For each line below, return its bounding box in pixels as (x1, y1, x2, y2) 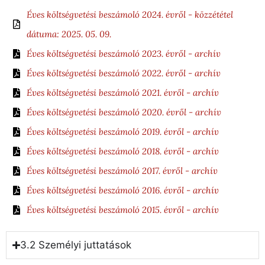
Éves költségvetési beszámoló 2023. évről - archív (27, 48, 221, 60)
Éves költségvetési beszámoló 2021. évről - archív (27, 87, 219, 99)
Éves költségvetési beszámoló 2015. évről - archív (27, 204, 219, 216)
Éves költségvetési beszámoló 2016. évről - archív (27, 185, 219, 196)
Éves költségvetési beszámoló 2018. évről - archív (27, 146, 219, 157)
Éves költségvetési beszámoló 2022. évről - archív (27, 67, 221, 79)
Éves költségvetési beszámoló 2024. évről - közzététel (27, 9, 233, 21)
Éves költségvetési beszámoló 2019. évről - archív (27, 126, 219, 138)
